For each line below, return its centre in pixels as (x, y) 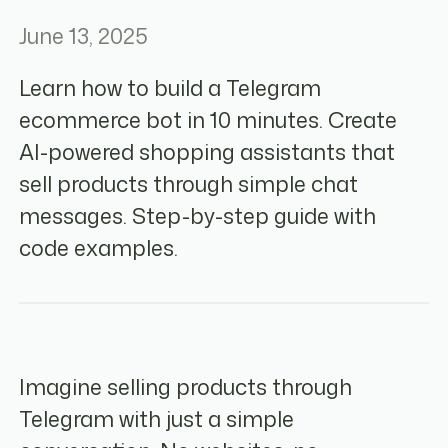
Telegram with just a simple (157, 419)
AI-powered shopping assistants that (207, 151)
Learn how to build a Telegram (170, 87)
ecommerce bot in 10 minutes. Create (208, 119)
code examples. (99, 247)
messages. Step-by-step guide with (198, 215)
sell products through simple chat (189, 183)
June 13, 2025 (84, 36)
